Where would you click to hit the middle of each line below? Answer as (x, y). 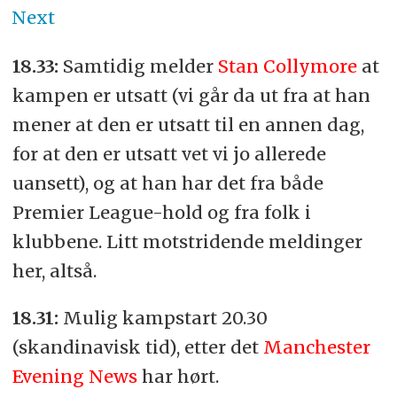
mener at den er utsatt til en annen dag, (188, 124)
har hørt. (178, 376)
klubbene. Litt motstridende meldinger (187, 241)
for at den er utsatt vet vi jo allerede (169, 153)
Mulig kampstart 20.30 (165, 317)
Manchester (316, 346)
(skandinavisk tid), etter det (137, 346)
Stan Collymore (287, 66)
